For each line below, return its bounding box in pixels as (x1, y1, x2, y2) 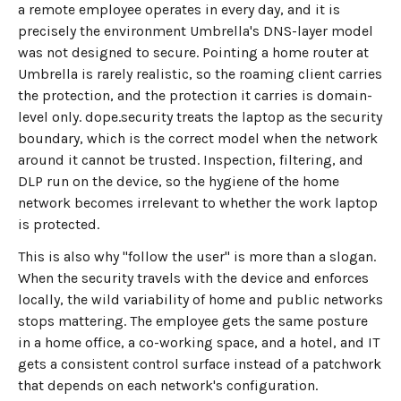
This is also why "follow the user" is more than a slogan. (18, 248, 376, 266)
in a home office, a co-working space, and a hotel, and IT (18, 334, 380, 352)
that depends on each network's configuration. (18, 377, 318, 395)
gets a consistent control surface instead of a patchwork (18, 355, 381, 373)
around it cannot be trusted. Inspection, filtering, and (18, 150, 363, 168)
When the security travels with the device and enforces (18, 269, 369, 287)
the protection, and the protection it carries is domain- (18, 86, 372, 104)
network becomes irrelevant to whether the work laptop (18, 193, 378, 211)
